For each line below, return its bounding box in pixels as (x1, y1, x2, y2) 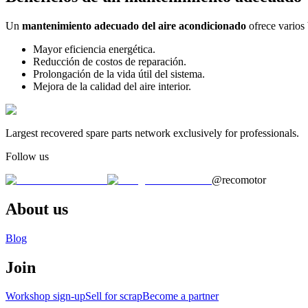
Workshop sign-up (5, 290, 85, 302)
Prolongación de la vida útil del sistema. (33, 67, 205, 80)
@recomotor (212, 173, 266, 186)
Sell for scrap (85, 290, 142, 302)
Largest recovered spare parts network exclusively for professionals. (5, 126, 299, 139)
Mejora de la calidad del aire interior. (33, 80, 191, 92)
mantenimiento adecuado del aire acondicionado (22, 19, 246, 32)
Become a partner (142, 290, 219, 302)
